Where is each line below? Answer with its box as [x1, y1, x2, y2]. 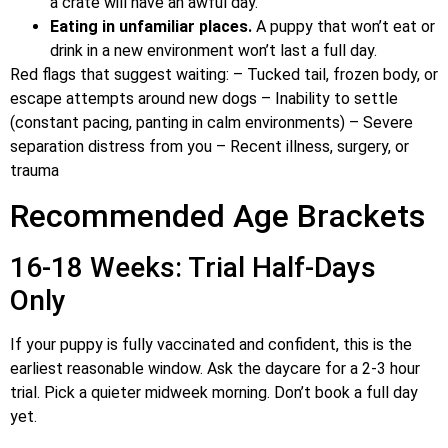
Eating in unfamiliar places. [50, 16, 252, 36]
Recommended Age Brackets [10, 196, 425, 235]
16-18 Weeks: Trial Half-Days [10, 250, 376, 284]
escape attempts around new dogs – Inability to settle [10, 88, 398, 108]
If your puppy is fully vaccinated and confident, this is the [10, 334, 412, 354]
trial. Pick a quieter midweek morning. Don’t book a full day [10, 382, 418, 402]
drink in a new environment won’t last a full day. [50, 40, 377, 60]
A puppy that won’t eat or [252, 16, 435, 36]
